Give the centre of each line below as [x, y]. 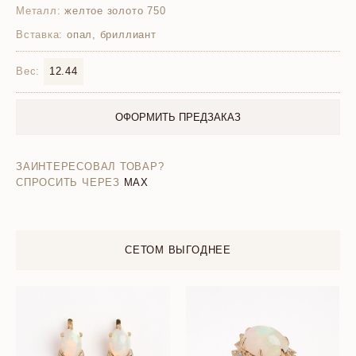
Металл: [39, 11]
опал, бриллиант [110, 35]
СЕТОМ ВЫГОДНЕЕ [178, 250]
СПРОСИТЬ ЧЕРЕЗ [68, 182]
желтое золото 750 [113, 11]
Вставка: [40, 35]
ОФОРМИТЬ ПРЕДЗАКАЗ [178, 117]
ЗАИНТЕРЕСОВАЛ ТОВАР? [90, 166]
